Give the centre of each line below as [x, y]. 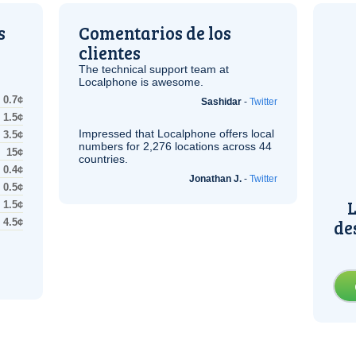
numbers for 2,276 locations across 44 [175, 146]
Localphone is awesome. [141, 82]
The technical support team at [154, 69]
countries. [103, 159]
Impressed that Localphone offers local [176, 133]
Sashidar [221, 102]
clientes [110, 52]
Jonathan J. [215, 179]
